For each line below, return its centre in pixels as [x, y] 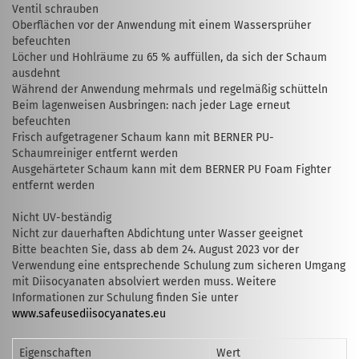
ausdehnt [36, 73]
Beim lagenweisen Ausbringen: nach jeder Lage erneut [151, 105]
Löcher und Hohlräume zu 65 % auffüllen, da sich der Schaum [169, 57]
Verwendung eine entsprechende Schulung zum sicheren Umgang [179, 266]
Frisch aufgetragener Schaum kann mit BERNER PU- [143, 137]
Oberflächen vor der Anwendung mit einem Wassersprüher [161, 25]
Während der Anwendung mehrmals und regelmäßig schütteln [170, 89]
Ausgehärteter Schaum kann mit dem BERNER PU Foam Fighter [171, 169]
